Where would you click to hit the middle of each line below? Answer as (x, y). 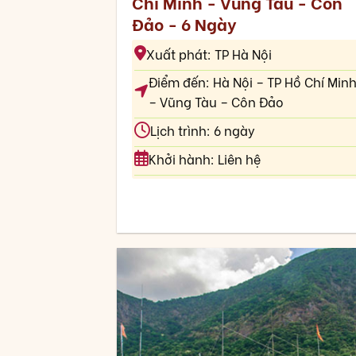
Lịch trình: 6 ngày (202, 130)
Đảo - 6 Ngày (184, 24)
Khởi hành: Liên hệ (204, 158)
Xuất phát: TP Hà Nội (209, 53)
